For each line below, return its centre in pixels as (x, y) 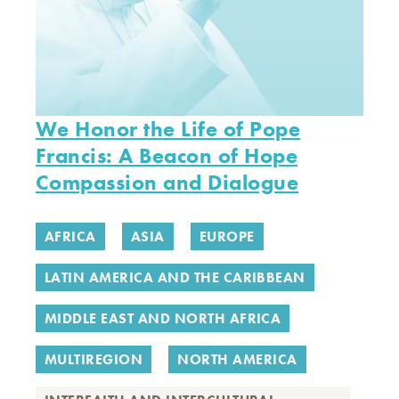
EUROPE (227, 236)
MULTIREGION (94, 359)
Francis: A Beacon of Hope (167, 155)
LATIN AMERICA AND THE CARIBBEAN (175, 277)
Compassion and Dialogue (167, 182)
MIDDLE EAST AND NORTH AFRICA (163, 318)
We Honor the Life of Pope (168, 129)
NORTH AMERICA (237, 359)
